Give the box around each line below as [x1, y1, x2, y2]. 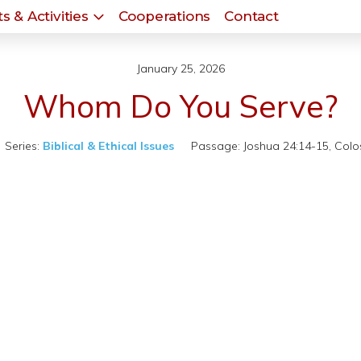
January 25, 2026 [136, 61, 225, 76]
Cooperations [118, 8, 211, 24]
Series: [5, 139, 39, 153]
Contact [224, 8, 279, 24]
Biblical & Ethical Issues [43, 139, 174, 153]
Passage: [191, 139, 240, 153]
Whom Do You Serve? [23, 86, 338, 126]
